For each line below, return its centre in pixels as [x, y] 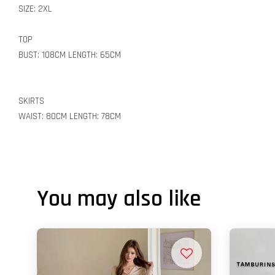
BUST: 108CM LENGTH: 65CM [71, 55]
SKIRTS [31, 101]
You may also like [119, 199]
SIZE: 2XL [37, 9]
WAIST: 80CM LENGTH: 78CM [70, 116]
